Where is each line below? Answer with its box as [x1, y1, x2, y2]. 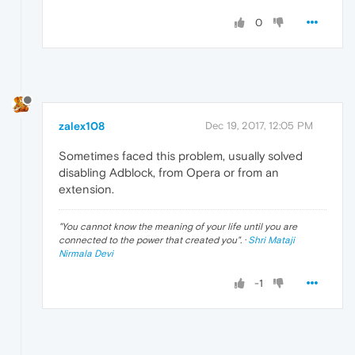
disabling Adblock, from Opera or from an [59, 166, 279, 180]
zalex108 [59, 120, 105, 133]
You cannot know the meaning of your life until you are [62, 221, 297, 233]
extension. [59, 182, 114, 197]
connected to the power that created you [59, 235, 237, 246]
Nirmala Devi [59, 248, 113, 260]
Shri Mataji [248, 235, 295, 246]
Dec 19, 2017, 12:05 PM [205, 120, 313, 132]
